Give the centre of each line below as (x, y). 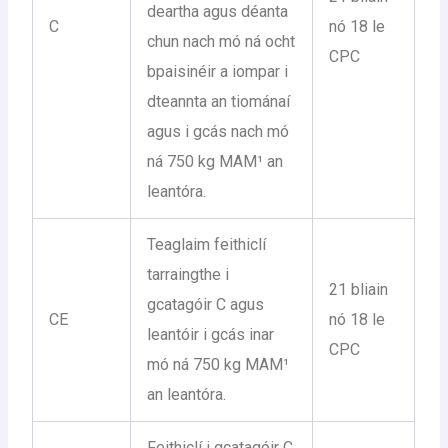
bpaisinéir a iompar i (218, 71)
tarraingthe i (188, 274)
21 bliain (359, 289)
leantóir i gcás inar (211, 334)
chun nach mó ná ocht (221, 41)
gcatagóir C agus (206, 304)
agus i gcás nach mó (218, 131)
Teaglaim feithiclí (207, 244)
